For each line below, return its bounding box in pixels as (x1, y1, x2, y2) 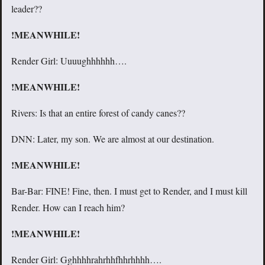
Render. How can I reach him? (11, 201, 125, 214)
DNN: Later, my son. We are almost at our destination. (11, 132, 214, 146)
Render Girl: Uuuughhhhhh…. (11, 54, 127, 67)
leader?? (11, 2, 42, 15)
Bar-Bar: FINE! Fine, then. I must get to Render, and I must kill (11, 185, 247, 198)
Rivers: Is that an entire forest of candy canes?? (11, 106, 185, 119)
